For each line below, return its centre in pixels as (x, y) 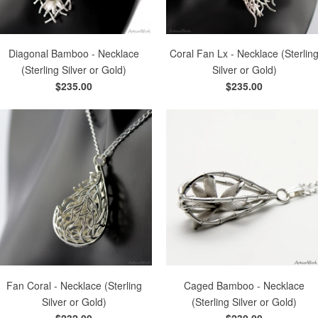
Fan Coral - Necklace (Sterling (74, 285)
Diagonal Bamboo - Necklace (74, 53)
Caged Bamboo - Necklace (244, 285)
